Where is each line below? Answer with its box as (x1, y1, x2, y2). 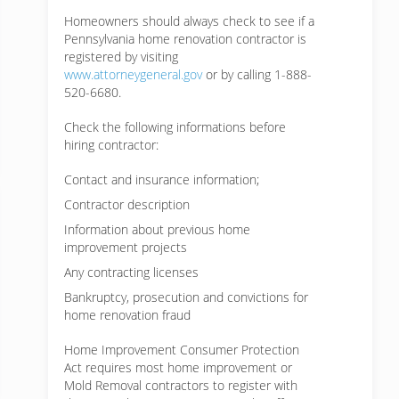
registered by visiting (64, 48, 178, 65)
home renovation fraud (64, 306, 191, 323)
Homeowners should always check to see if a (64, 12, 314, 29)
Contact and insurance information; (64, 171, 259, 188)
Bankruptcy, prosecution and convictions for (64, 289, 308, 305)
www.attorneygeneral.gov (64, 66, 202, 83)
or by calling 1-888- (202, 66, 312, 83)
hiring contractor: (64, 136, 159, 153)
